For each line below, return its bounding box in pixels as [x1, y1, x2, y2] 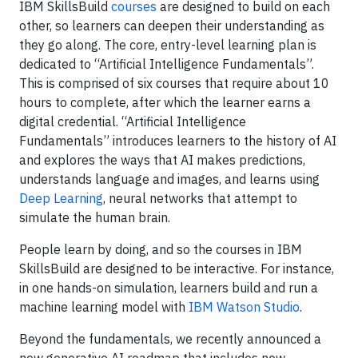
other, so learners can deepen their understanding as [19, 18, 324, 34]
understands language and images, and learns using [19, 171, 320, 187]
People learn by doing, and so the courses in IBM [19, 241, 302, 257]
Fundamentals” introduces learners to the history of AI [19, 133, 336, 149]
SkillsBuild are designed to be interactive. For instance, [19, 261, 334, 276]
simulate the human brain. [19, 209, 170, 225]
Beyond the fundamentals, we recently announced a [19, 331, 321, 347]
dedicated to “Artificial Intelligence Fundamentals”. [19, 56, 314, 72]
